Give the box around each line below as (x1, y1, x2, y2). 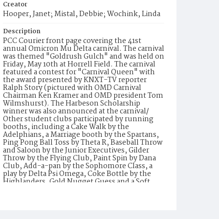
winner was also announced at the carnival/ (3, 106, 149, 117)
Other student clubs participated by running (3, 113, 153, 125)
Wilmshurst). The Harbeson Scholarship (3, 98, 140, 109)
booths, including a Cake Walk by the (3, 121, 129, 133)
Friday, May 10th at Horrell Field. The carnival (3, 59, 155, 70)
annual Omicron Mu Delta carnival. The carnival (3, 43, 164, 55)
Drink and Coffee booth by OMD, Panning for (3, 184, 156, 196)
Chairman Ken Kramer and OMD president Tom (3, 90, 163, 102)
